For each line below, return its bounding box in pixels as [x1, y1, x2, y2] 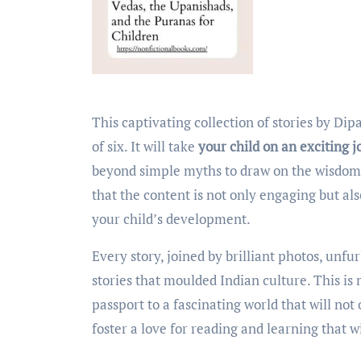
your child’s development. [92, 210, 253, 229]
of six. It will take [92, 137, 198, 156]
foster [92, 319, 131, 338]
